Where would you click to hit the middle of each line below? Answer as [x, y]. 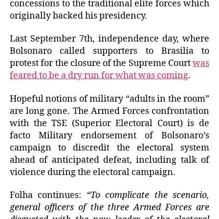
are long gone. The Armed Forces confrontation [109, 111]
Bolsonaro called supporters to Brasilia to [109, 51]
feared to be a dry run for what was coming [99, 76]
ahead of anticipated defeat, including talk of [109, 160]
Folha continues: [48, 196]
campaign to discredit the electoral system [109, 148]
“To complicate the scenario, [148, 196]
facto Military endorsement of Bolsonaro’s [109, 135]
